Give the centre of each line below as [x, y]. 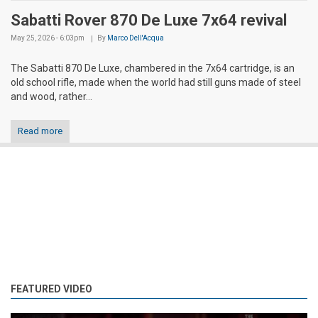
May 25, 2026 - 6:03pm [48, 38]
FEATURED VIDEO [51, 289]
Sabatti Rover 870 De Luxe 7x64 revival [149, 20]
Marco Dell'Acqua [136, 38]
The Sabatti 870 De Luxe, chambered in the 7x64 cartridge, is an [153, 68]
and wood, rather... [51, 96]
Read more [40, 131]
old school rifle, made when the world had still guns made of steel [156, 82]
